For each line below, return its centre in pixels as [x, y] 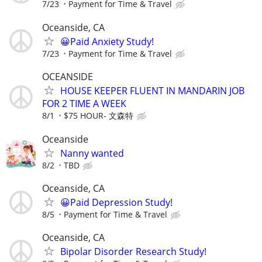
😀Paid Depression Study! [116, 203]
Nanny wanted [92, 153]
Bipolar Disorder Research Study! [133, 252]
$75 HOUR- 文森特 [99, 115]
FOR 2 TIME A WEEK [84, 103]
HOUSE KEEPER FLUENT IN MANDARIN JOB [152, 90]
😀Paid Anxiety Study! [107, 41]
